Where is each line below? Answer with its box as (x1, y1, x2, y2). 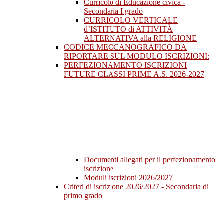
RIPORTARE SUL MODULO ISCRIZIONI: (64, 52, 209, 61)
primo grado (64, 191, 102, 200)
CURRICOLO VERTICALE (84, 16, 178, 25)
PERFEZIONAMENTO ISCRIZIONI (64, 61, 187, 70)
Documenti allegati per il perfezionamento (84, 155, 215, 164)
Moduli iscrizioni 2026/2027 (84, 173, 173, 182)
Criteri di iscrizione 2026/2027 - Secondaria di (64, 182, 209, 191)
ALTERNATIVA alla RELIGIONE (84, 34, 197, 43)
